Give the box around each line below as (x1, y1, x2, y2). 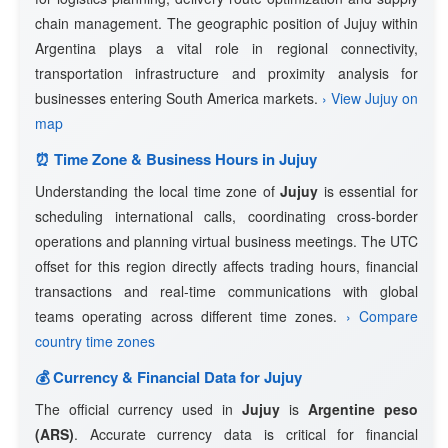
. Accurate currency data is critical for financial (74, 424, 418, 444)
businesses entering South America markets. (35, 88, 322, 108)
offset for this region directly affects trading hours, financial (35, 256, 418, 276)
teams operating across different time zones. (35, 306, 346, 326)
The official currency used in (35, 399, 242, 419)
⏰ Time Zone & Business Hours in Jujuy (35, 148, 317, 170)
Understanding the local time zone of (35, 181, 281, 201)
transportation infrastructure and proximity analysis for (35, 63, 418, 83)
